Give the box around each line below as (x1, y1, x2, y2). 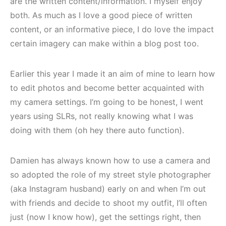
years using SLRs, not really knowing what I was (10, 110, 193, 121)
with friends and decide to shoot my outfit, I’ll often (10, 197, 207, 208)
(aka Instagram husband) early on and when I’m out (10, 183, 206, 194)
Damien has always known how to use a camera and (10, 155, 210, 165)
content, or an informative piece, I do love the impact (10, 24, 214, 34)
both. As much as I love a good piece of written (10, 10, 192, 20)
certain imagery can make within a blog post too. (10, 38, 199, 48)
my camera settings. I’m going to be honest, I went (10, 96, 203, 107)
